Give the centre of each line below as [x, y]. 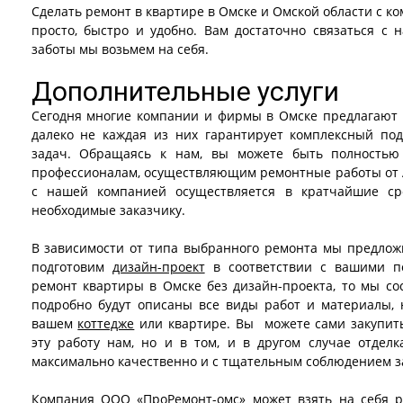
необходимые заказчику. [108, 210]
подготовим [72, 267]
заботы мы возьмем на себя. [120, 49]
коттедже [106, 323]
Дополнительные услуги [185, 91]
